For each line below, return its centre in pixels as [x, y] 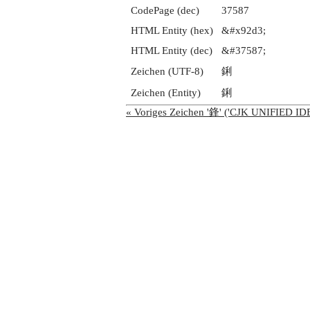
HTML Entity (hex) [172, 30]
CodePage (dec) [165, 10]
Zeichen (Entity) [166, 93]
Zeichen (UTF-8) [167, 71]
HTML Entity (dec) [172, 51]
